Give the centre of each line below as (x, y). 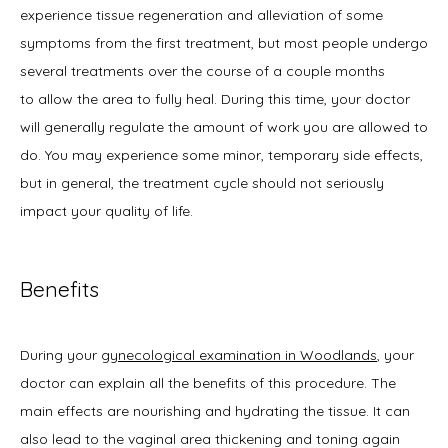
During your (60, 354)
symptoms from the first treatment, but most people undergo (224, 43)
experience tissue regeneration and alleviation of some (201, 15)
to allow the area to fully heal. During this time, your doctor (215, 99)
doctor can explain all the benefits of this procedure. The (208, 382)
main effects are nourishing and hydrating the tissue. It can (215, 410)
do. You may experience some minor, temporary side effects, (221, 155)
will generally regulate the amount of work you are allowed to (224, 127)
